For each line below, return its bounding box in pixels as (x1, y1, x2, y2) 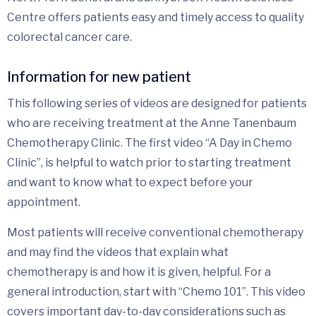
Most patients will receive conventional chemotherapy (7, 225, 303, 239)
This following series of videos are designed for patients (7, 96, 307, 110)
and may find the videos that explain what (7, 245, 229, 259)
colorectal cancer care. (7, 30, 132, 44)
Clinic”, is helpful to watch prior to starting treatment (7, 155, 291, 169)
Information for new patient (7, 68, 191, 85)
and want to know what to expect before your (7, 175, 253, 189)
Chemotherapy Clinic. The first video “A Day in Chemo (7, 135, 292, 150)
